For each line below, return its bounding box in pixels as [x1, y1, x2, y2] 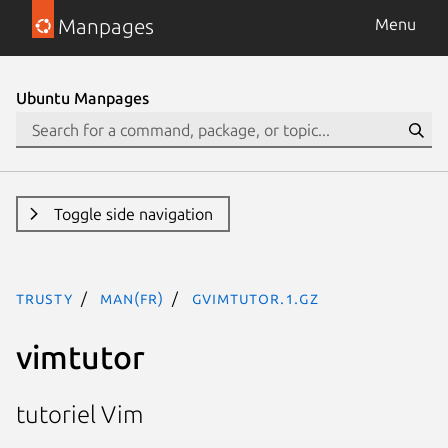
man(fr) [100, 289, 165, 307]
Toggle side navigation [53, 205, 213, 223]
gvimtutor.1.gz [191, 289, 319, 307]
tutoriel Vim [16, 401, 143, 429]
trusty [16, 289, 73, 307]
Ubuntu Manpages [16, 89, 149, 107]
